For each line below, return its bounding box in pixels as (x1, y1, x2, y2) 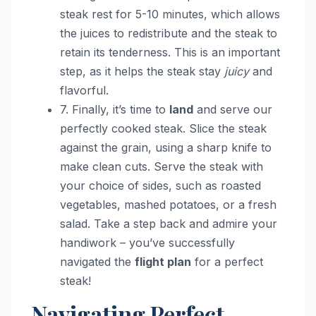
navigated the (60, 254, 135, 269)
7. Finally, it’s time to (60, 102, 169, 116)
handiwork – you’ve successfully (60, 235, 235, 250)
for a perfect (191, 254, 263, 269)
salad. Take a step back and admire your (60, 216, 277, 231)
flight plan (135, 254, 191, 269)
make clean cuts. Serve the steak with (60, 159, 263, 174)
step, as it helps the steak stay (60, 63, 224, 78)
